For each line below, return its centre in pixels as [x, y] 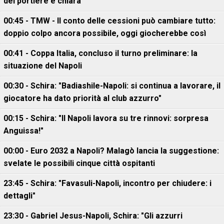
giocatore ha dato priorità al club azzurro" [82, 98]
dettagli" [19, 196]
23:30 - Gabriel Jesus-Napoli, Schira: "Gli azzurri [93, 216]
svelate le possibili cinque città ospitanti [79, 163]
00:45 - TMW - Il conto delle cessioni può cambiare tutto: [109, 21]
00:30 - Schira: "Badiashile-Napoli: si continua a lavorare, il [112, 86]
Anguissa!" [23, 131]
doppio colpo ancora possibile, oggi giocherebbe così [105, 33]
